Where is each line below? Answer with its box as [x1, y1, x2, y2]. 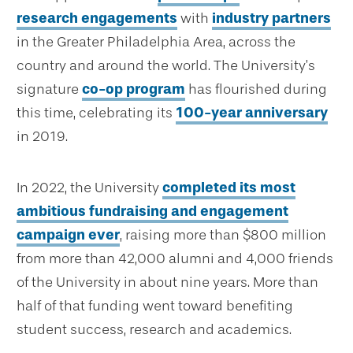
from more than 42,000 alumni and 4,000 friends [17, 250, 333, 268]
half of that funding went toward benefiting [17, 297, 293, 315]
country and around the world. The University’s [17, 57, 315, 75]
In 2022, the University [17, 179, 162, 197]
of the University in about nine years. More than [17, 273, 318, 292]
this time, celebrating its [17, 104, 176, 122]
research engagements [17, 9, 177, 28]
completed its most [162, 179, 295, 197]
